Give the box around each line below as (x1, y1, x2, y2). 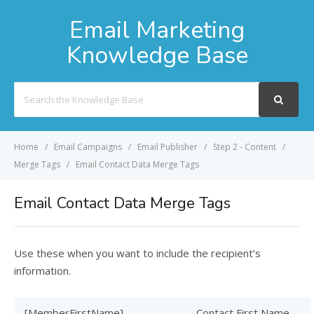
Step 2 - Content (213, 141, 276, 153)
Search (13, 83, 43, 96)
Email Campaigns (54, 141, 122, 153)
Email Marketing (69, 14, 245, 46)
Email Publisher (137, 141, 198, 153)
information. (14, 264, 71, 278)
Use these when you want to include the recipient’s (14, 246, 261, 260)
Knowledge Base (66, 39, 248, 71)
